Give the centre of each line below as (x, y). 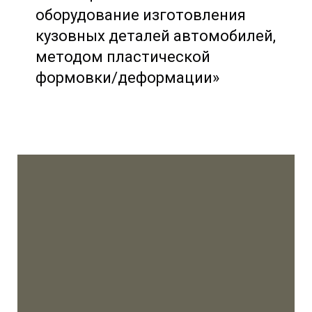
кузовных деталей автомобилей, (156, 36)
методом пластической (123, 57)
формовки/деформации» (127, 78)
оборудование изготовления (141, 15)
